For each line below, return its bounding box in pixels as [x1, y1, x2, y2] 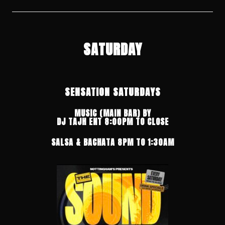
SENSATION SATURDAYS [64, 84, 161, 99]
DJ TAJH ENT [56, 116, 104, 128]
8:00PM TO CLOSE [104, 116, 169, 128]
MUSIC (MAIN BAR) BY [74, 107, 151, 119]
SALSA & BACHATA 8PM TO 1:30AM [51, 136, 174, 148]
